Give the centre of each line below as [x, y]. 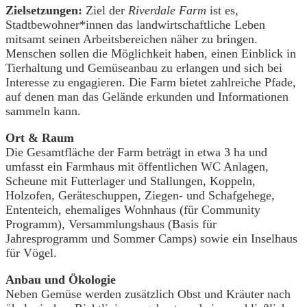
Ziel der [107, 10]
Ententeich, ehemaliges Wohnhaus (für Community [133, 209]
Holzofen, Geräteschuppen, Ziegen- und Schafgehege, [140, 195]
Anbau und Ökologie [61, 279]
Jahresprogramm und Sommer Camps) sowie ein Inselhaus [151, 238]
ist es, [224, 10]
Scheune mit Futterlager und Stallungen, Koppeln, [131, 181]
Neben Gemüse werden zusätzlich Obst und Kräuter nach [148, 294]
